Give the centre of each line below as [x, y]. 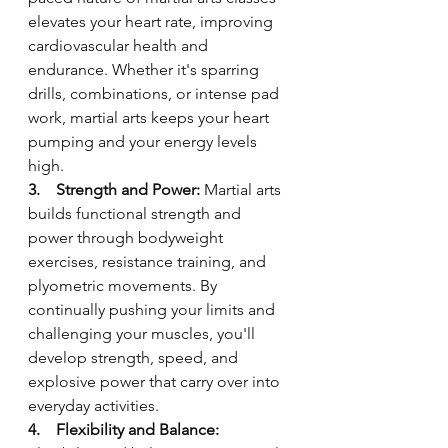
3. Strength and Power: [114, 189]
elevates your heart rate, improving [152, 21]
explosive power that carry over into [156, 381]
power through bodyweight [127, 237]
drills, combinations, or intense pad [155, 93]
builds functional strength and [136, 213]
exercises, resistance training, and [149, 261]
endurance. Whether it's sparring [145, 69]
